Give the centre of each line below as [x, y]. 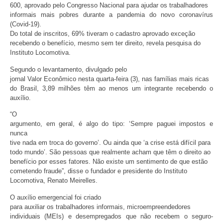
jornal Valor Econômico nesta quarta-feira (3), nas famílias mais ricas [110, 79]
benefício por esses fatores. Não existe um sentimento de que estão [109, 162]
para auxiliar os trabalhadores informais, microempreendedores [100, 207]
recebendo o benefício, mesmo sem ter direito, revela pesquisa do [105, 43]
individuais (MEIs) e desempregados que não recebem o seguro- [111, 216]
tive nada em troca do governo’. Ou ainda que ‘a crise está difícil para [110, 143]
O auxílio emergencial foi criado [56, 197]
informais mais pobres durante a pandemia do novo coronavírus [111, 15]
